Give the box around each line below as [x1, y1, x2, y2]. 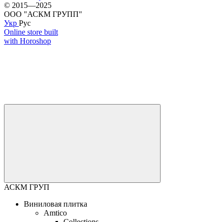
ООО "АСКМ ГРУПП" [4, 9, 82, 18]
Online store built [4, 27, 58, 36]
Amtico [44, 208, 67, 217]
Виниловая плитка [24, 199, 87, 208]
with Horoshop [4, 36, 51, 45]
